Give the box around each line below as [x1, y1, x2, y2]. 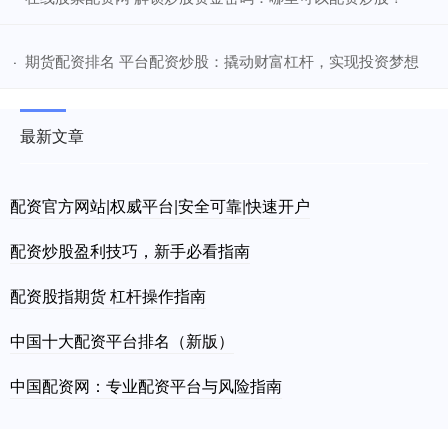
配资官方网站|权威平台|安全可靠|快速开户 [10, 193, 310, 217]
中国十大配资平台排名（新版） [10, 328, 234, 352]
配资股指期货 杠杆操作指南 [10, 283, 206, 307]
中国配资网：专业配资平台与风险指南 [10, 373, 282, 397]
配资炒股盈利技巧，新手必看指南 [10, 238, 250, 262]
